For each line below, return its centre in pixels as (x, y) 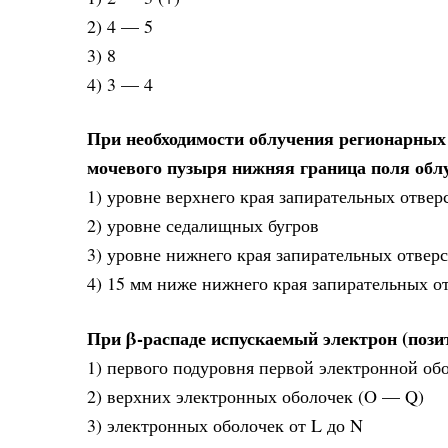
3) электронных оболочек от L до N (225, 424)
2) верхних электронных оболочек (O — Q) (255, 395)
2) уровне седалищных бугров (203, 225)
